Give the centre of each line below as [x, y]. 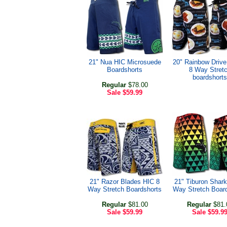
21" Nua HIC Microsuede [125, 62]
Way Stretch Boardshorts [125, 189]
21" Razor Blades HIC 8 [125, 182]
